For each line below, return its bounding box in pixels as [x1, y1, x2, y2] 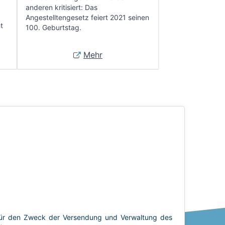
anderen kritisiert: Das [26, 3, 97, 12]
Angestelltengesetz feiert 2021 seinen [26, 13, 149, 22]
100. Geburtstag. [26, 23, 81, 32]
